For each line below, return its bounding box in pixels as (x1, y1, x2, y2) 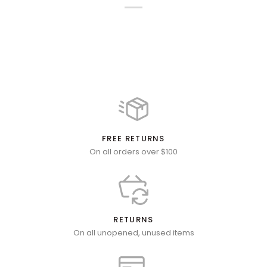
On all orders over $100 (89, 145, 178, 157)
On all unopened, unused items (73, 227, 194, 239)
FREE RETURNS (102, 132, 165, 144)
